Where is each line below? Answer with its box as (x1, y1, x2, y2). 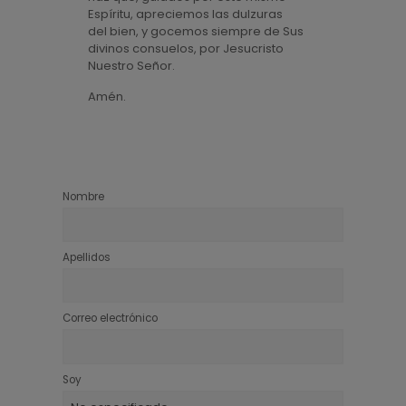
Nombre (62, 189, 104, 204)
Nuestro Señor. (87, 57, 175, 74)
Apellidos (62, 250, 111, 266)
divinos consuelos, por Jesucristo (87, 40, 284, 57)
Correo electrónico (62, 311, 158, 326)
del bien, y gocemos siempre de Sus (87, 23, 304, 40)
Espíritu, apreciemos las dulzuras (87, 5, 283, 23)
